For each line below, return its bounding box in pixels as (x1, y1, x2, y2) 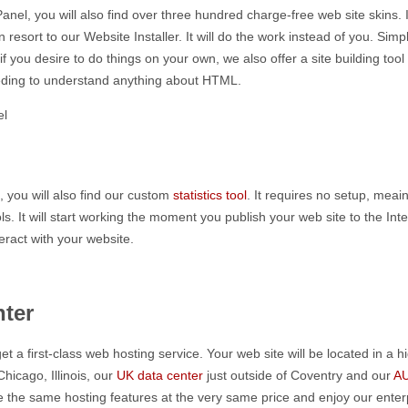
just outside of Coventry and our (203, 367, 393, 382)
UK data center (117, 367, 203, 382)
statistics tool (173, 187, 247, 202)
